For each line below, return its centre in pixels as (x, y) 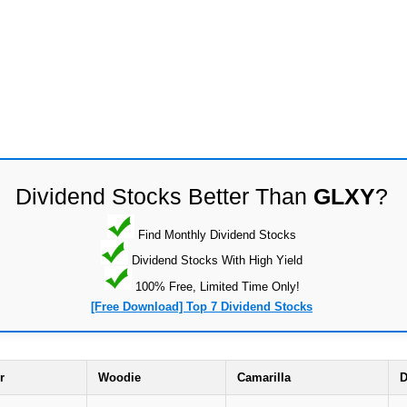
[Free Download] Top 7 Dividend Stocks (202, 307)
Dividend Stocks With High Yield (215, 260)
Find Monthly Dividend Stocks (215, 234)
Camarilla (264, 378)
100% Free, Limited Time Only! (215, 286)
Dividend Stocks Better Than (164, 196)
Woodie (119, 378)
